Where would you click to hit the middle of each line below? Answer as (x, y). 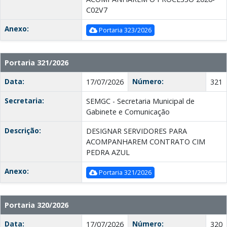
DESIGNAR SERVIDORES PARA (137, 131)
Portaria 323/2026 (124, 30)
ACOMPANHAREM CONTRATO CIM (146, 142)
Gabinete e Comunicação (128, 112)
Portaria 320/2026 (36, 205)
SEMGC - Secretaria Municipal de (140, 101)
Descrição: (23, 131)
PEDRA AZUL (108, 153)
